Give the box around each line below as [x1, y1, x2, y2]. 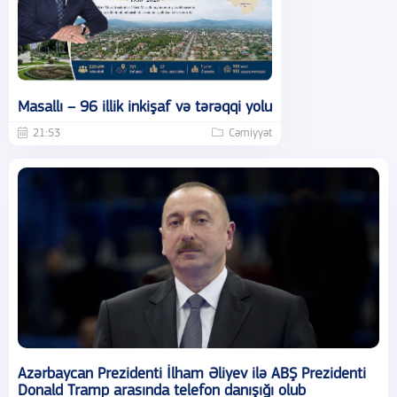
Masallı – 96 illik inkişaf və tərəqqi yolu [18, 99, 272, 117]
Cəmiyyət [229, 128, 272, 140]
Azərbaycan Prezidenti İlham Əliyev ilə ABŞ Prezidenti [18, 366, 366, 384]
